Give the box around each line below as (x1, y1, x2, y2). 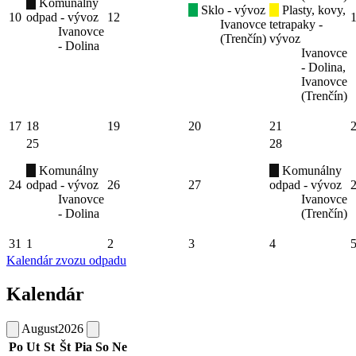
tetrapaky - (269, 17, 323, 32)
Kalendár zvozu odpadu (6, 253, 126, 268)
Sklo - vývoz (198, 3, 265, 17)
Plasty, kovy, (279, 3, 346, 17)
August (21, 321, 58, 335)
